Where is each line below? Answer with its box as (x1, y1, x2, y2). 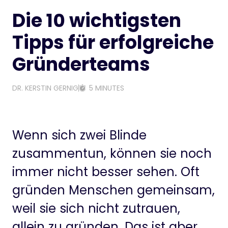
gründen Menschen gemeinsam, (12, 182, 215, 198)
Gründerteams (12, 51, 150, 77)
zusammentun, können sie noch (12, 145, 212, 162)
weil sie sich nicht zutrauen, (12, 200, 180, 217)
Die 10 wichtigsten (12, 8, 181, 34)
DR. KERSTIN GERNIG (12, 83, 78, 93)
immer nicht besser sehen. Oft (12, 163, 199, 180)
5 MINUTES (89, 83, 124, 93)
